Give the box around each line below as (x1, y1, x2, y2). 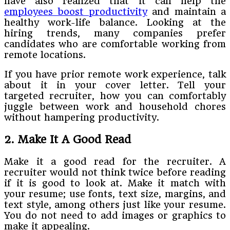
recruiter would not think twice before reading (4, 166, 226, 178)
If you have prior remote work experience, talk (4, 68, 226, 80)
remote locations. (4, 49, 86, 60)
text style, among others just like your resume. (4, 199, 226, 210)
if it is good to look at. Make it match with (4, 177, 226, 188)
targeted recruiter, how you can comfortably (4, 90, 226, 101)
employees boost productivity (4, 6, 147, 17)
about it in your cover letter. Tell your (4, 79, 226, 90)
